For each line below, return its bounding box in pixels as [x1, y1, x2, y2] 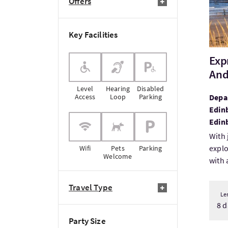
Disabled [137, 84, 164, 93]
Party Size [69, 215, 106, 226]
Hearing [105, 84, 130, 93]
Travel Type [69, 182, 112, 193]
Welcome [103, 152, 132, 161]
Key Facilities [69, 29, 118, 40]
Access [75, 92, 96, 101]
